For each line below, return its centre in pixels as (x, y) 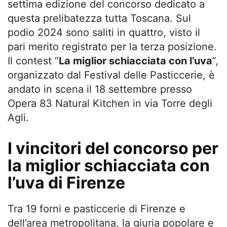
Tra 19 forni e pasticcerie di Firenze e (97, 209)
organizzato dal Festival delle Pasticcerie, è (111, 75)
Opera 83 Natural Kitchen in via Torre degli (110, 103)
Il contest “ (33, 61)
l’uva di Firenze (66, 182)
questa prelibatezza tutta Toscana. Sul (99, 18)
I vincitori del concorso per (113, 148)
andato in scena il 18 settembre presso (100, 89)
